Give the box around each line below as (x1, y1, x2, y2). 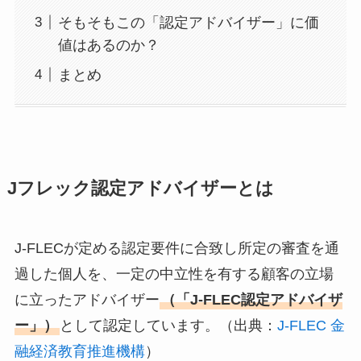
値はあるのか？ (57, 36, 160, 53)
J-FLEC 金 (276, 317, 345, 334)
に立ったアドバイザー (14, 291, 160, 308)
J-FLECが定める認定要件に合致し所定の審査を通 (14, 239, 339, 256)
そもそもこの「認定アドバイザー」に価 (57, 14, 319, 31)
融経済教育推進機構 (14, 342, 145, 359)
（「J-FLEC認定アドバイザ (160, 291, 342, 308)
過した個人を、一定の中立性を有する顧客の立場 (14, 265, 334, 282)
